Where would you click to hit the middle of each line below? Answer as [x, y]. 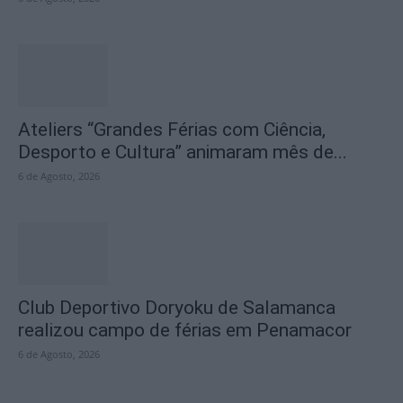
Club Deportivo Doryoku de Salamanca [177, 308]
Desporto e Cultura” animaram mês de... [183, 152]
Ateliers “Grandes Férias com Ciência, [172, 130]
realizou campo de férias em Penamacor [185, 330]
